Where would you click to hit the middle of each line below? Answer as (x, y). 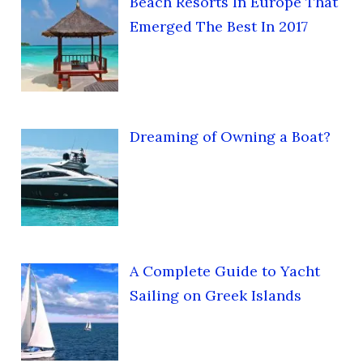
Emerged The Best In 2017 (218, 26)
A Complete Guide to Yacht (224, 271)
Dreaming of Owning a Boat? (230, 136)
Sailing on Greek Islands (215, 295)
